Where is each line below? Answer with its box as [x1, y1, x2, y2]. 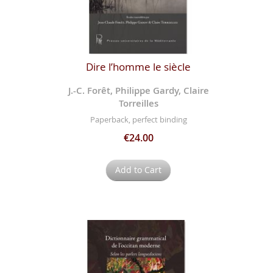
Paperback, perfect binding [90, 114, 187, 126]
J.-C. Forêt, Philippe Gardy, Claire [68, 83, 209, 97]
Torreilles [118, 96, 158, 110]
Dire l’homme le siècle [86, 59, 191, 74]
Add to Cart [115, 164, 162, 176]
